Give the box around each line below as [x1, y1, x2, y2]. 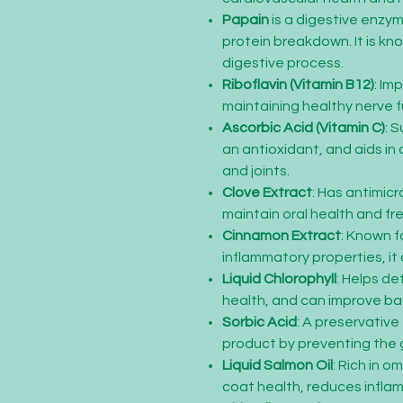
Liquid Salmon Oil [222, 358, 333, 372]
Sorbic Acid [222, 315, 297, 329]
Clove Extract [222, 185, 312, 200]
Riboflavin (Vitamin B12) [222, 77, 374, 92]
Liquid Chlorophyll [222, 272, 336, 286]
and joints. [222, 164, 290, 178]
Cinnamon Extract [222, 228, 341, 243]
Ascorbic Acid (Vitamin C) [222, 121, 385, 135]
